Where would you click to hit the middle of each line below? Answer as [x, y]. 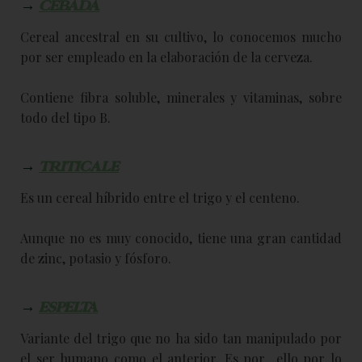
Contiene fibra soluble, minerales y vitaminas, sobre [181, 97]
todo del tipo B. [65, 117]
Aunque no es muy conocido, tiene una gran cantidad [181, 238]
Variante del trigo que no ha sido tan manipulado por [181, 338]
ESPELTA [68, 307]
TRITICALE [79, 167]
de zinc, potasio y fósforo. [96, 258]
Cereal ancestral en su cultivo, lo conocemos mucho [181, 36]
